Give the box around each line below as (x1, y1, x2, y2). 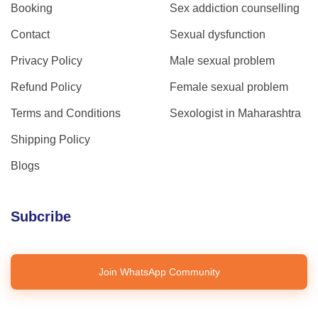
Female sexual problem (170, 80, 288, 93)
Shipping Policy (11, 133, 90, 146)
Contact (11, 28, 50, 40)
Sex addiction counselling (170, 1, 300, 14)
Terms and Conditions (11, 106, 121, 119)
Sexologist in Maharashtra (170, 106, 301, 119)
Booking (11, 1, 53, 14)
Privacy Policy (11, 54, 82, 67)
